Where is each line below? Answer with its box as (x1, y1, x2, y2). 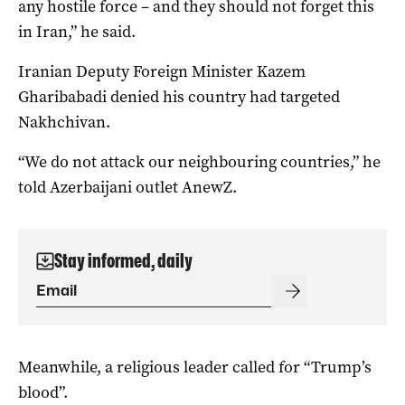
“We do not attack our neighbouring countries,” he (18, 151, 381, 174)
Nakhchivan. (18, 111, 110, 134)
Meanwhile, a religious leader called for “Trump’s (18, 356, 372, 379)
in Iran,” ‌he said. (18, 21, 136, 43)
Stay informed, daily (54, 250, 193, 273)
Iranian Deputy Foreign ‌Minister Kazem (18, 61, 306, 83)
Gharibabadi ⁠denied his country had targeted (18, 86, 340, 108)
